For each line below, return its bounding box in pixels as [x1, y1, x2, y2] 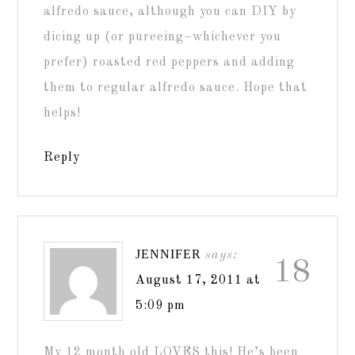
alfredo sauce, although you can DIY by [44, 6, 297, 18]
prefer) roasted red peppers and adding [44, 56, 296, 69]
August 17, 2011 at [136, 274, 261, 287]
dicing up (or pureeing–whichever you [44, 31, 282, 44]
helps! [44, 107, 82, 120]
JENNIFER [136, 247, 202, 261]
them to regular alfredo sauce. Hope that [44, 82, 308, 94]
